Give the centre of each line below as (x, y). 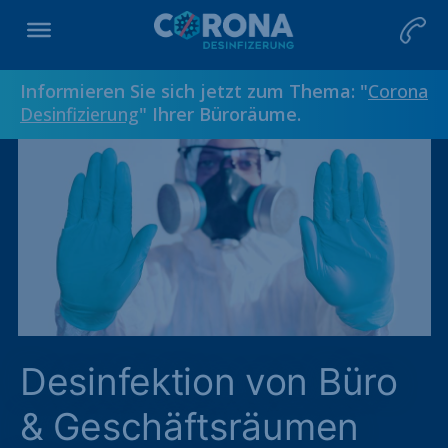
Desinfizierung (79, 114)
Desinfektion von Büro (209, 381)
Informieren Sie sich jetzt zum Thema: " (194, 91)
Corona (398, 91)
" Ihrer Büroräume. (220, 114)
